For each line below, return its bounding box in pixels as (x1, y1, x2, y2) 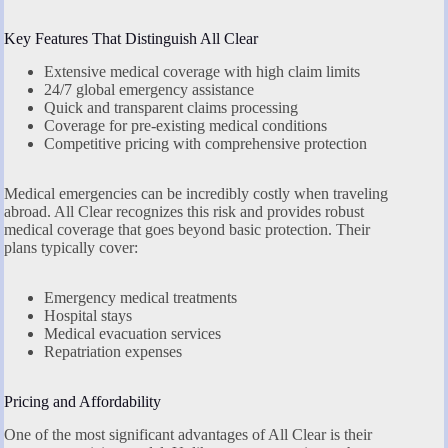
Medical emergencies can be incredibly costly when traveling (4, 185, 388, 203)
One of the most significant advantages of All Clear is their (4, 425, 372, 443)
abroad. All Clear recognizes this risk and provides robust (4, 203, 364, 221)
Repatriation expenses (44, 343, 182, 361)
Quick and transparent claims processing (44, 99, 298, 117)
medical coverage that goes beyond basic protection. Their (4, 221, 370, 239)
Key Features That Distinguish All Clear (4, 30, 258, 48)
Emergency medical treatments (44, 289, 237, 307)
